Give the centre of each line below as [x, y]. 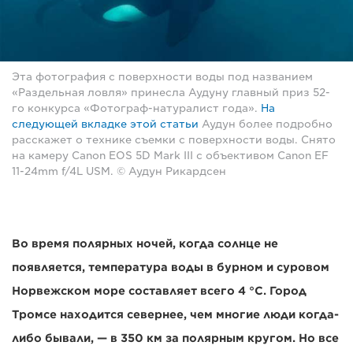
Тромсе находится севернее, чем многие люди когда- [175, 315]
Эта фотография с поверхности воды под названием [162, 77]
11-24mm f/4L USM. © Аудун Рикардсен [119, 172]
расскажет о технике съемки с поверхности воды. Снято [174, 140]
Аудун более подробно [266, 124]
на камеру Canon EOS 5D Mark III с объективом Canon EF [170, 156]
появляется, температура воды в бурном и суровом [171, 268]
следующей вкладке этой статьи [105, 124]
